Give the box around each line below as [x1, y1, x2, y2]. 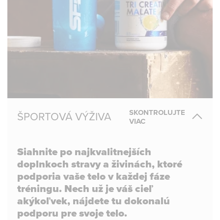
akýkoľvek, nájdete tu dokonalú [17, 195, 170, 207]
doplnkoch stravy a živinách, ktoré [17, 158, 182, 170]
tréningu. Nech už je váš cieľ [17, 183, 153, 195]
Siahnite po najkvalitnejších [17, 146, 151, 158]
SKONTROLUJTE [129, 108, 185, 117]
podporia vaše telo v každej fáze [17, 170, 170, 183]
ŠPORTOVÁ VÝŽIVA [17, 110, 111, 123]
